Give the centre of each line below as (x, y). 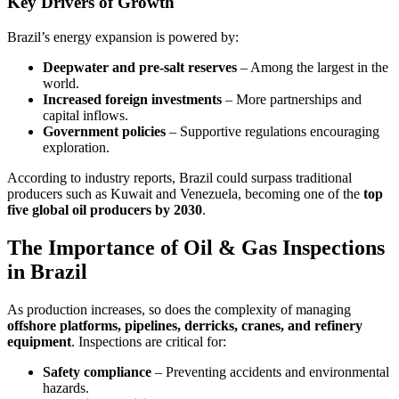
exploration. (76, 148)
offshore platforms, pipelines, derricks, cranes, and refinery (185, 325)
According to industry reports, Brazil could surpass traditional (179, 178)
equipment (39, 341)
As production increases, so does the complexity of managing (179, 309)
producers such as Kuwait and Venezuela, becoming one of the (185, 194)
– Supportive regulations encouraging (273, 132)
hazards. (66, 387)
